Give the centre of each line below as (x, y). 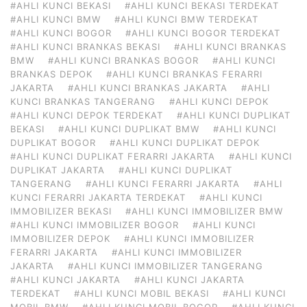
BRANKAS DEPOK (51, 74)
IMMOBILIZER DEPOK (60, 238)
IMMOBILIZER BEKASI (61, 211)
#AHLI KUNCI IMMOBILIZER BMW (204, 211)
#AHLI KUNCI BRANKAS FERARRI (184, 74)
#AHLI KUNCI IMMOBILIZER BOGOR (95, 224)
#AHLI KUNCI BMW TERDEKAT (186, 19)
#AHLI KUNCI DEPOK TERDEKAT (87, 115)
